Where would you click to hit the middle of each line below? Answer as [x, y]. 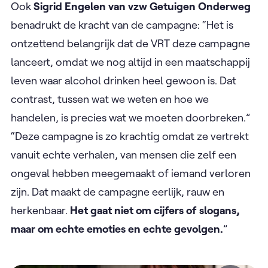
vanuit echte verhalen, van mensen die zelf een [124, 155]
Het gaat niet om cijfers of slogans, [155, 210]
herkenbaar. [40, 210]
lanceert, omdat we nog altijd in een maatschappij [130, 62]
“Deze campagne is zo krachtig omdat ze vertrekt [130, 136]
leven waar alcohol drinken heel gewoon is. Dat [124, 80]
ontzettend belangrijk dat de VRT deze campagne [130, 43]
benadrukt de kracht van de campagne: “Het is [122, 25]
